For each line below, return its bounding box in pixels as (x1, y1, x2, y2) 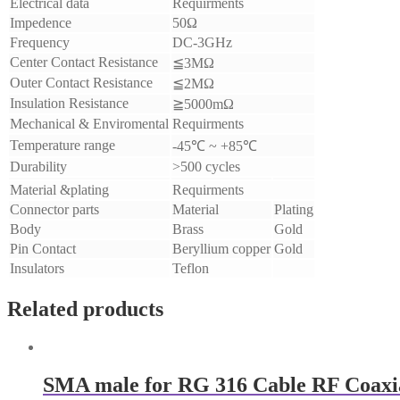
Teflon (172, 261, 209, 277)
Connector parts (10, 202, 99, 218)
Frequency (10, 35, 70, 51)
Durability (10, 159, 67, 175)
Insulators (10, 261, 64, 277)
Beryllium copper (172, 241, 271, 257)
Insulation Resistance (10, 96, 129, 112)
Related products (7, 297, 163, 321)
